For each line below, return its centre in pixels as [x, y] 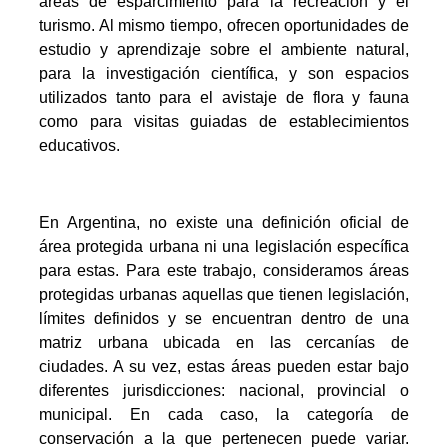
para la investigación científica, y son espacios [224, 74]
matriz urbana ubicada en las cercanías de [224, 342]
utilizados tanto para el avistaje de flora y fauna [224, 98]
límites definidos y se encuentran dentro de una [224, 318]
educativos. [79, 146]
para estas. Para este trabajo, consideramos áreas [224, 270]
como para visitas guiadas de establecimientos [224, 122]
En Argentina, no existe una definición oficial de [224, 222]
